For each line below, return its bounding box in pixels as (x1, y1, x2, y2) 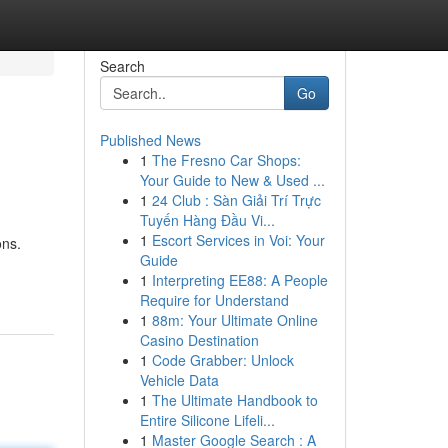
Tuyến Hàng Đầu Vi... (139, 210, 275, 230)
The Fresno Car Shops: (151, 150, 301, 170)
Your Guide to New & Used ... (139, 170, 325, 190)
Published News (99, 130, 201, 150)
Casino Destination (139, 330, 259, 350)
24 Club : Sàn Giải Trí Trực (151, 190, 321, 210)
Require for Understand (139, 290, 289, 310)
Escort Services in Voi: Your (151, 230, 325, 250)
